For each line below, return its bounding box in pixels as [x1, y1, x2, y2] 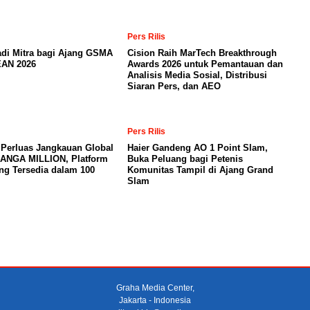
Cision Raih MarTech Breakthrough [127, 48, 277, 58]
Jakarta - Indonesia [119, 295, 191, 305]
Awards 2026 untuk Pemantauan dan [127, 59, 283, 69]
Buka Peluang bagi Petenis [127, 154, 243, 164]
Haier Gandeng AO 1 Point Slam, [127, 143, 268, 153]
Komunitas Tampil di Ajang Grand [127, 165, 273, 175]
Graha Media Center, [116, 283, 194, 293]
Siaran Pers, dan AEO [127, 81, 221, 91]
